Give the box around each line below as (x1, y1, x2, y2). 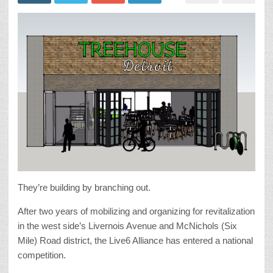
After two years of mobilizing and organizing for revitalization (18, 205, 255, 216)
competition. (18, 249, 66, 260)
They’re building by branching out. (18, 182, 151, 193)
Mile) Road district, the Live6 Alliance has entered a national (18, 235, 253, 246)
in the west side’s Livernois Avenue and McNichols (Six (18, 220, 237, 231)
